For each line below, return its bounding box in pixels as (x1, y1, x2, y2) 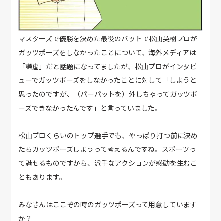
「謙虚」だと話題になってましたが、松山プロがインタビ (18, 61, 197, 72)
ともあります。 (18, 172, 67, 182)
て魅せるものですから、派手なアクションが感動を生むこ (18, 158, 198, 168)
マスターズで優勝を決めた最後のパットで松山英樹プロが (18, 34, 198, 44)
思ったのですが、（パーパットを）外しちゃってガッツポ (18, 89, 198, 99)
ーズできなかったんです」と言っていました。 (18, 103, 162, 113)
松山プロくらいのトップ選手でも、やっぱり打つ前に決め (18, 130, 198, 141)
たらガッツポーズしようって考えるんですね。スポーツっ (18, 144, 197, 154)
